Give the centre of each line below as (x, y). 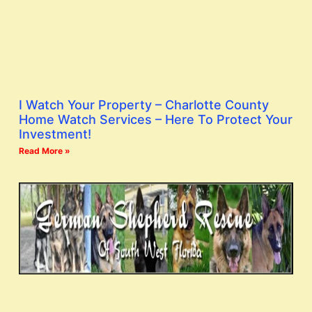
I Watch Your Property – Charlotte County (144, 104)
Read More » (45, 150)
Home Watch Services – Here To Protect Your (156, 119)
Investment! (55, 134)
